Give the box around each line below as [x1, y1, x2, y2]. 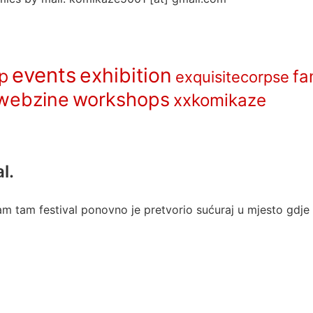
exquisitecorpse [175, 68, 289, 86]
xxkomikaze [173, 90, 266, 110]
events [12, 63, 76, 87]
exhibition [80, 64, 172, 87]
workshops [73, 88, 170, 111]
